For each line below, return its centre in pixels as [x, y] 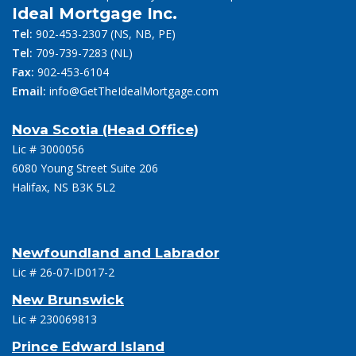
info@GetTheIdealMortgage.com [134, 91]
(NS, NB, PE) [141, 34]
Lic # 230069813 [54, 319]
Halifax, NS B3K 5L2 [64, 187]
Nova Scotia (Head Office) [105, 130]
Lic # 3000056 [48, 149]
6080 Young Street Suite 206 [85, 168]
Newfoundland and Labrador [116, 253]
